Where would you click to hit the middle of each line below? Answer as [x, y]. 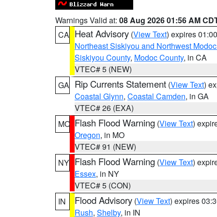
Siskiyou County [102, 57]
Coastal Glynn [99, 96]
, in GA [197, 96]
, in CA [195, 57]
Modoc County [159, 57]
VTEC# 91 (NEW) [105, 147]
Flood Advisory [103, 200]
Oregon [87, 135]
